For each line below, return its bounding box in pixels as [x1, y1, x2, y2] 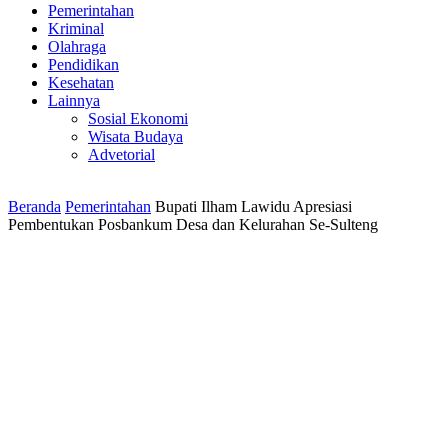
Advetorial [88, 146, 155, 163]
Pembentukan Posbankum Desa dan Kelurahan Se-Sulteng [8, 216, 378, 233]
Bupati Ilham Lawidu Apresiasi [155, 198, 352, 215]
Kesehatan [48, 74, 114, 91]
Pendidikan [48, 56, 119, 73]
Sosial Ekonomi [88, 110, 188, 127]
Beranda [8, 198, 61, 215]
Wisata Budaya [88, 128, 183, 145]
